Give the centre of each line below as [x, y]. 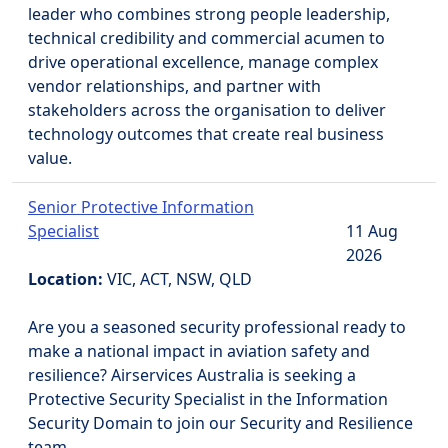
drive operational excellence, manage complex [203, 62]
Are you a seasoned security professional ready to [217, 327]
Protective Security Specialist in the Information [208, 399]
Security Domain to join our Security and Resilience [220, 423]
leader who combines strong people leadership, [209, 14]
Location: [65, 279]
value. [50, 158]
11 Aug [372, 231]
